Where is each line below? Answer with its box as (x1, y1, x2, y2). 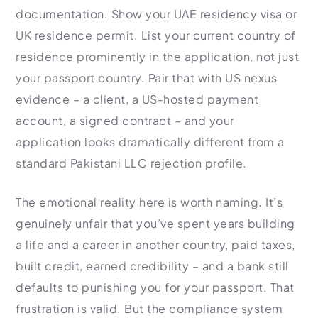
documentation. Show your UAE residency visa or (16, 6, 297, 21)
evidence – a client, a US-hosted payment (16, 92, 258, 106)
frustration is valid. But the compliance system (16, 301, 283, 316)
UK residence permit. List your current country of (16, 28, 296, 43)
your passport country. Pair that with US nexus (16, 70, 277, 85)
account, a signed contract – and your (16, 113, 234, 128)
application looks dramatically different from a (16, 134, 285, 149)
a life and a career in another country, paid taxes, (16, 237, 295, 252)
